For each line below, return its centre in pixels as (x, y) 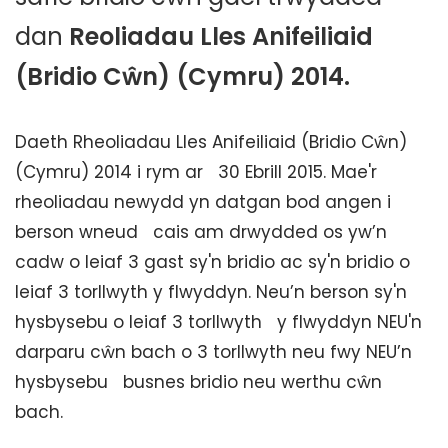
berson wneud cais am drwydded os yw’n (201, 232)
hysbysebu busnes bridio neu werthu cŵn (198, 382)
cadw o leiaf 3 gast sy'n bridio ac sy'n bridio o (217, 262)
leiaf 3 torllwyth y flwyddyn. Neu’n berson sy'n (211, 292)
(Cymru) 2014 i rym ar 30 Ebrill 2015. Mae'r (196, 172)
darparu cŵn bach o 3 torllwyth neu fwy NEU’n (213, 352)
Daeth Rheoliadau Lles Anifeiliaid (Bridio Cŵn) (211, 142)
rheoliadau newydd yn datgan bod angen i (203, 202)
